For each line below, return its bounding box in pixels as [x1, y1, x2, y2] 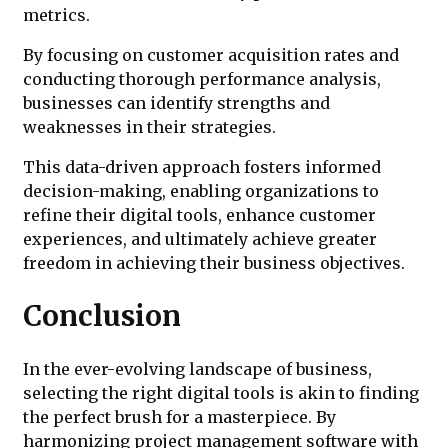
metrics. [23, 5, 90, 26]
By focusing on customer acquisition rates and [23, 45, 399, 66]
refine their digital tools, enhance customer [23, 205, 376, 226]
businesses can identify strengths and [23, 93, 330, 114]
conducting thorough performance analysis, [23, 69, 381, 90]
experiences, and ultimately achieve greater [23, 229, 377, 250]
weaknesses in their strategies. [23, 117, 276, 138]
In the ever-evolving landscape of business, [23, 358, 372, 379]
